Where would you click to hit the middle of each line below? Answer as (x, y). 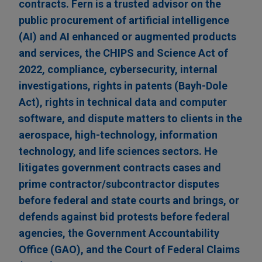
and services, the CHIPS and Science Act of (123, 53)
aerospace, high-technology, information (118, 135)
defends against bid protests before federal (124, 217)
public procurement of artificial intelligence (124, 20)
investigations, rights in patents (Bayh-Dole (123, 86)
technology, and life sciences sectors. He (118, 151)
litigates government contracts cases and (120, 168)
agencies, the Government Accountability (119, 233)
